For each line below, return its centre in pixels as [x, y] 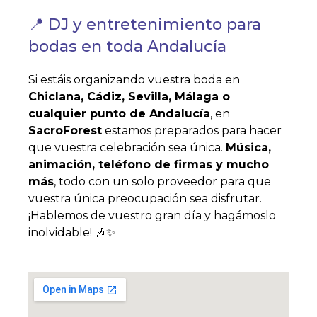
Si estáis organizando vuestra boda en [134, 80]
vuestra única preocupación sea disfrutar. [145, 198]
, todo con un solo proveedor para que [162, 181]
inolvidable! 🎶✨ [72, 232]
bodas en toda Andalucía [127, 46]
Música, [248, 148]
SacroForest [65, 131]
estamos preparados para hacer [192, 131]
